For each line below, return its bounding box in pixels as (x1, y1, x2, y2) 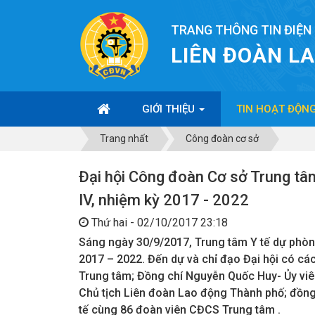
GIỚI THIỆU (142, 103, 198, 115)
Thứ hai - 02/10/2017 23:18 (89, 216, 228, 229)
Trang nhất (100, 133, 148, 144)
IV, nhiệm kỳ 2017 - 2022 (79, 191, 249, 209)
